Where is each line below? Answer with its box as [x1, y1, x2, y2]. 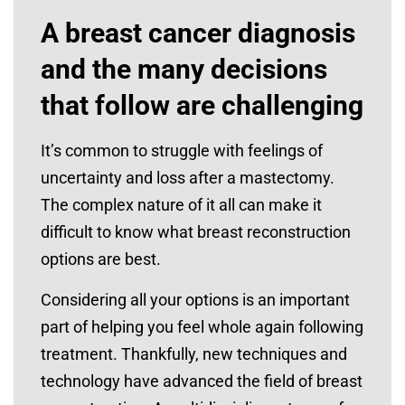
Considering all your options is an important [41, 290, 350, 309]
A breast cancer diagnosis [41, 17, 355, 49]
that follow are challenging [41, 89, 363, 121]
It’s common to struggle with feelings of [41, 141, 323, 160]
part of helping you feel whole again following [41, 317, 363, 336]
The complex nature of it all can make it [41, 195, 322, 214]
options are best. [41, 250, 165, 268]
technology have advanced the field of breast [41, 372, 363, 391]
